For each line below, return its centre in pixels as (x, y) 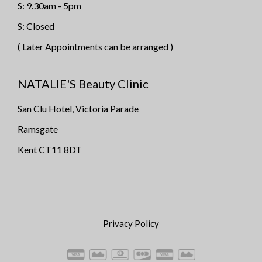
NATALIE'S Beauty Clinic (83, 83)
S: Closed (36, 26)
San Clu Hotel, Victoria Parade (78, 108)
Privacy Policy (131, 223)
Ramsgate (38, 129)
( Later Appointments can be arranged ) (95, 46)
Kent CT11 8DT (50, 149)
